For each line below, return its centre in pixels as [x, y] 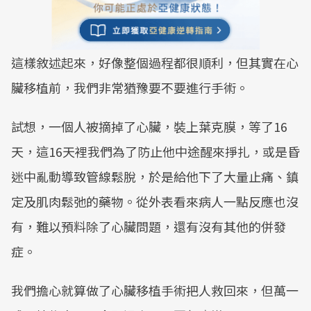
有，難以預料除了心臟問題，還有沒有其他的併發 [149, 226]
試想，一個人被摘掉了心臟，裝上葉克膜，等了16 [149, 126]
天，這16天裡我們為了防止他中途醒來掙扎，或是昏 [155, 151]
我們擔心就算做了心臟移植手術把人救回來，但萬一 [155, 290]
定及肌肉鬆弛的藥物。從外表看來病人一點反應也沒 [155, 201]
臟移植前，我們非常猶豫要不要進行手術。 [130, 87]
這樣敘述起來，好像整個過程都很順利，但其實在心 [155, 62]
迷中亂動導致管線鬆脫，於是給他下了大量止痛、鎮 [155, 176]
